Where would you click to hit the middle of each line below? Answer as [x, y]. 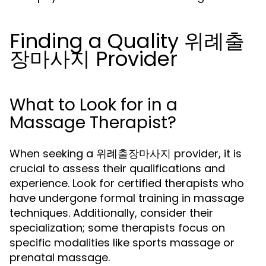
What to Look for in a [94, 105]
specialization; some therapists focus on [117, 228]
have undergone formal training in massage [127, 198]
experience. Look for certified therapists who [127, 183]
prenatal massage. [60, 257]
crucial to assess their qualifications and [117, 168]
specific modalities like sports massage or [122, 243]
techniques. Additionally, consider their [111, 213]
